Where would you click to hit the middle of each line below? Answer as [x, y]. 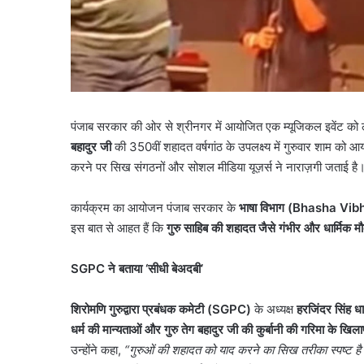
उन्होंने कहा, [97, 349]
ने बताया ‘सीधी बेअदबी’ [156, 268]
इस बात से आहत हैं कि [119, 227]
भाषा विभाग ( [266, 207]
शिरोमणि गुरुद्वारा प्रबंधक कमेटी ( [141, 309]
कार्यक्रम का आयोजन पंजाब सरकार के [155, 207]
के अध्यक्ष [274, 309]
